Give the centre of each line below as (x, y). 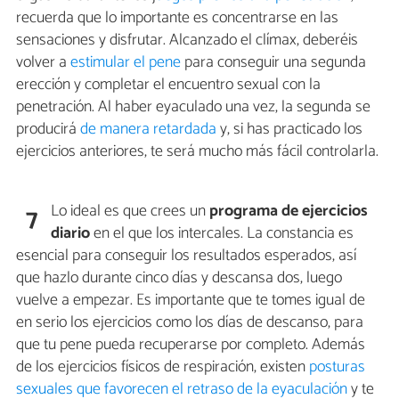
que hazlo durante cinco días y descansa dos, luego (179, 278)
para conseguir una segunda (273, 63)
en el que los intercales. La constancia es (222, 234)
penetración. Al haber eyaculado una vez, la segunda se (193, 107)
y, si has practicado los (289, 130)
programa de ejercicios (289, 212)
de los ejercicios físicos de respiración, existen (163, 367)
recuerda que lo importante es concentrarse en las (177, 18)
